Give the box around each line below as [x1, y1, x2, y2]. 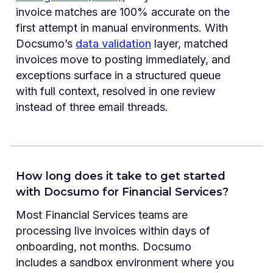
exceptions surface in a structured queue [16, 68, 221, 82]
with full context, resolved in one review [16, 84, 216, 97]
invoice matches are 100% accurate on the [16, 5, 230, 18]
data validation [76, 37, 151, 50]
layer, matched [151, 37, 228, 50]
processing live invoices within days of [16, 224, 210, 237]
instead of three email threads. [16, 100, 168, 113]
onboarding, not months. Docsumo [16, 239, 191, 253]
